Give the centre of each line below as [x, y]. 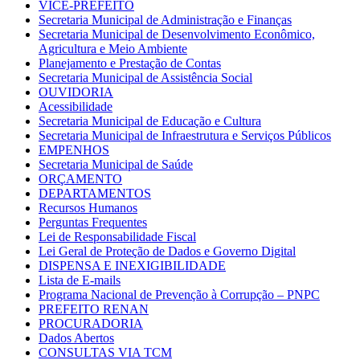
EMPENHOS [74, 149]
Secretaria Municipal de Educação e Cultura [150, 121]
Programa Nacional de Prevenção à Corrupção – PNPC [179, 294]
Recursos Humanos [88, 207]
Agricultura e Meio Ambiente [113, 48]
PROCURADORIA [91, 323]
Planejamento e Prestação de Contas [130, 63]
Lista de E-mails [80, 280]
